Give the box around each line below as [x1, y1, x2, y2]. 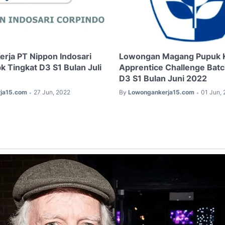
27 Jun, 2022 [34, 88, 70, 96]
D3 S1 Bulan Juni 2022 [119, 73, 207, 84]
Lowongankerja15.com [128, 88, 194, 96]
